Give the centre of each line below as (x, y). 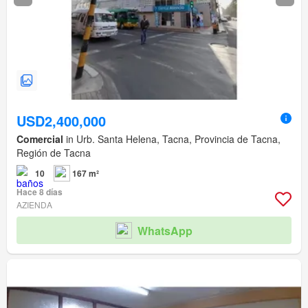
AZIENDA (34, 205)
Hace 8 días (40, 192)
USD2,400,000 (61, 121)
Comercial (40, 139)
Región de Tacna (54, 153)
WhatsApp (165, 230)
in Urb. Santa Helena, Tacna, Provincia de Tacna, (172, 139)
